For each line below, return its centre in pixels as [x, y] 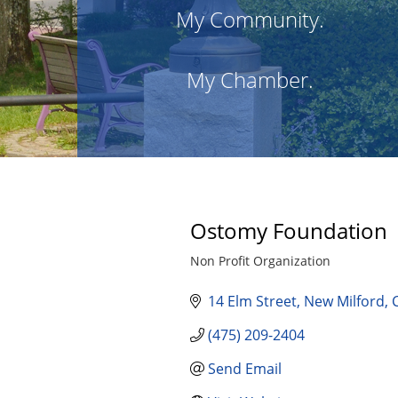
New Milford [345, 301]
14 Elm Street [253, 301]
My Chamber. [251, 80]
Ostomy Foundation [289, 230]
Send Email [245, 369]
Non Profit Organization [261, 261]
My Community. [251, 19]
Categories [221, 271]
